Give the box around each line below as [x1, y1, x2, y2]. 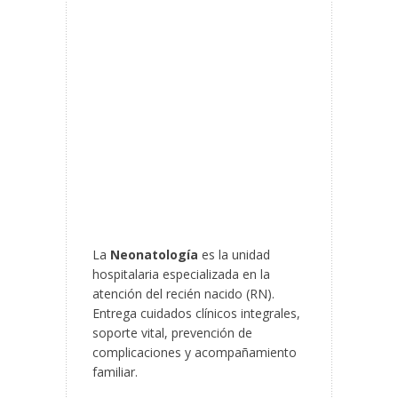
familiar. [92, 363, 138, 381]
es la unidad [198, 246, 270, 264]
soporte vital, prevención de [92, 324, 252, 342]
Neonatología [110, 246, 198, 264]
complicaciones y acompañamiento [92, 344, 297, 362]
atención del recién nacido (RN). [92, 285, 275, 303]
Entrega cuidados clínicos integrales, [92, 305, 300, 322]
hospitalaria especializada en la [92, 266, 270, 283]
